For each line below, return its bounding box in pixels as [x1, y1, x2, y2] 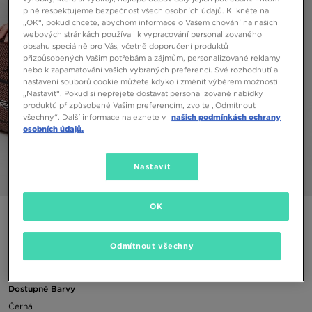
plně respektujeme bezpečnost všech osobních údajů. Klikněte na [23, 5, 270, 15]
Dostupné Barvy [8, 283, 75, 295]
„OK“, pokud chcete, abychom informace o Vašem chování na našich [23, 17, 279, 27]
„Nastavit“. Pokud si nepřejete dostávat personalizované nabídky [23, 88, 264, 98]
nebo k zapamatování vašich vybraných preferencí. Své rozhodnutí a [23, 64, 279, 75]
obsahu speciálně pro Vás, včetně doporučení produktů [23, 40, 229, 51]
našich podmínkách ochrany [171, 111, 281, 122]
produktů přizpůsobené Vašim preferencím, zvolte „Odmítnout [23, 100, 256, 110]
